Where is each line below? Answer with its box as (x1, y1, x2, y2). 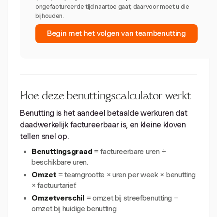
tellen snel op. (20, 132, 69, 141)
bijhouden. (35, 12, 64, 19)
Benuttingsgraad (31, 147, 93, 156)
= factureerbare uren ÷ (92, 147, 166, 156)
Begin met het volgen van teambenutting (47, 29, 186, 38)
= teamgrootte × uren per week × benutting (56, 170, 196, 179)
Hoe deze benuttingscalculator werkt (20, 92, 191, 102)
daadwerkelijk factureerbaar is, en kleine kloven (20, 120, 186, 129)
